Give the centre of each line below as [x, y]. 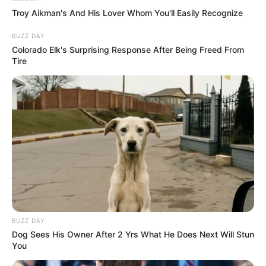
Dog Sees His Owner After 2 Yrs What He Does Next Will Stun [133, 235]
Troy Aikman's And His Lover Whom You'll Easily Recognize [127, 13]
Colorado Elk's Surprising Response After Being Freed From [128, 50]
